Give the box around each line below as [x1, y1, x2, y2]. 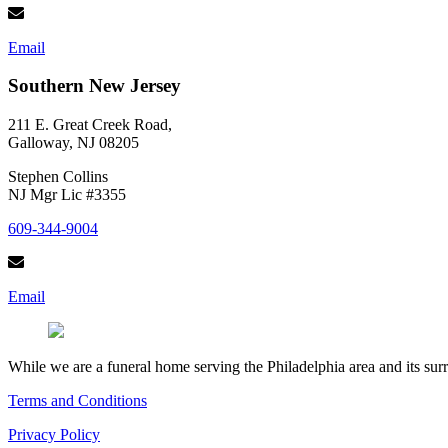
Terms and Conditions [8, 391, 147, 409]
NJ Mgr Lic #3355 [8, 185, 126, 203]
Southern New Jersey [8, 75, 181, 97]
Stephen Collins [8, 167, 108, 185]
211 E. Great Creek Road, [8, 115, 172, 133]
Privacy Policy [8, 425, 100, 443]
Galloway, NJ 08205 [8, 133, 139, 151]
